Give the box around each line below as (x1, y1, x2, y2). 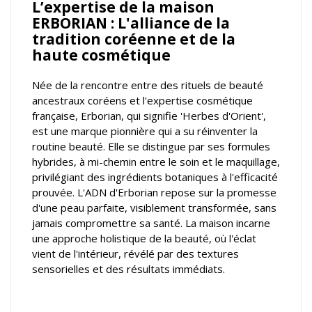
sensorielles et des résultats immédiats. (32, 261, 225, 276)
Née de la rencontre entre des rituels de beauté (32, 77, 263, 92)
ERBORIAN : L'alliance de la (32, 13, 230, 33)
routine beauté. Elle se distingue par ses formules (32, 139, 270, 153)
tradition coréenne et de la (32, 29, 235, 49)
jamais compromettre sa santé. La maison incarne (32, 215, 270, 230)
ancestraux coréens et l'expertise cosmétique (32, 93, 253, 107)
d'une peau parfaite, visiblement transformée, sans (32, 200, 276, 214)
